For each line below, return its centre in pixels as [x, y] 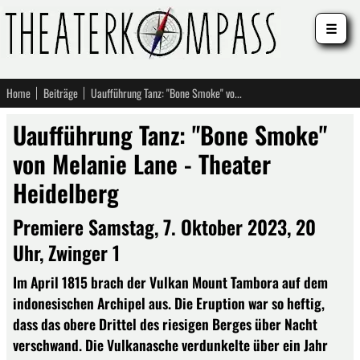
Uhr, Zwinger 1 [66, 252]
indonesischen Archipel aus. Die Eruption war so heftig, [169, 303]
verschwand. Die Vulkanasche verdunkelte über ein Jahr [170, 345]
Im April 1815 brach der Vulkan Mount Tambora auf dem [170, 282]
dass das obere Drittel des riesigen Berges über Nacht [165, 324]
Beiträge [61, 93]
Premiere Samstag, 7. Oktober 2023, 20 [164, 227]
